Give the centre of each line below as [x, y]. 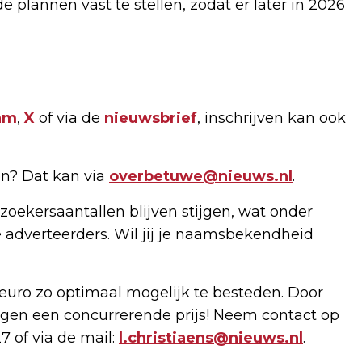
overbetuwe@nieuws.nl [201, 176]
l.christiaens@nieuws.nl [211, 337]
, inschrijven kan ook [271, 118]
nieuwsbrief [151, 118]
